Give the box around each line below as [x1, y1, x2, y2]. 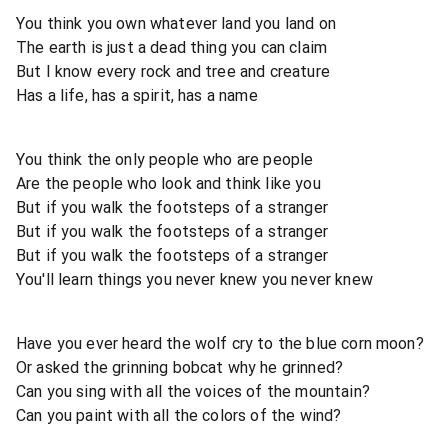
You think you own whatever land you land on [16, 13, 336, 33]
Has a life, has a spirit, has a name [16, 85, 258, 105]
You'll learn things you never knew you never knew [16, 269, 373, 289]
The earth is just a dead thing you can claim [16, 37, 328, 57]
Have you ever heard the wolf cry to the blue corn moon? [16, 333, 424, 353]
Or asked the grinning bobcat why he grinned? [16, 357, 344, 377]
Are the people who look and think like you [16, 173, 321, 193]
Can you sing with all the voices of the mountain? [16, 381, 370, 401]
